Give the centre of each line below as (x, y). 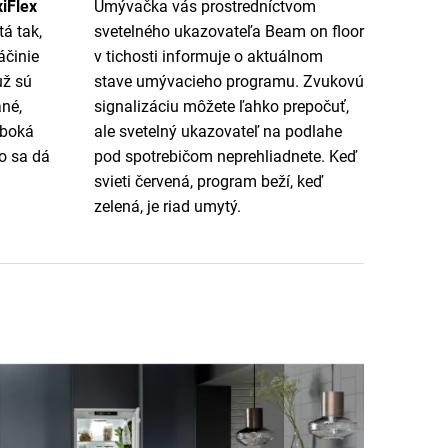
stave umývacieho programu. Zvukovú (228, 82)
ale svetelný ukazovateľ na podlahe (217, 132)
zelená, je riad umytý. (167, 207)
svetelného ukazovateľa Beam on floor (228, 32)
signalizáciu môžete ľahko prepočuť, (221, 107)
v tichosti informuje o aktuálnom (208, 57)
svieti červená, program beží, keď (208, 182)
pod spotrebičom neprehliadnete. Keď (225, 157)
